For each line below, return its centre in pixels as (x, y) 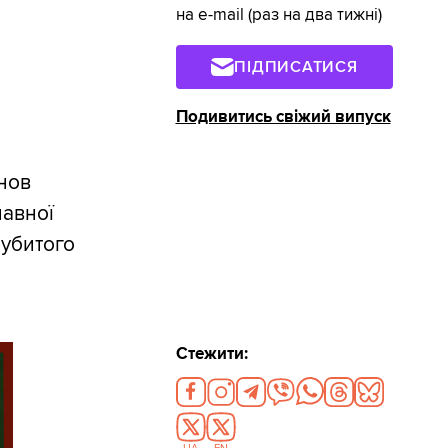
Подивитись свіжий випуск (283, 116)
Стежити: (211, 353)
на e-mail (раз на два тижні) (278, 15)
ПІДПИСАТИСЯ (296, 66)
